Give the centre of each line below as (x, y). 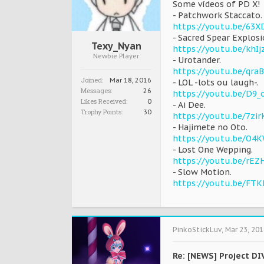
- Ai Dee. (189, 105)
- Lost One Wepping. (213, 150)
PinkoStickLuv (197, 230)
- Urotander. (197, 60)
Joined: (92, 80)
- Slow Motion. (202, 172)
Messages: (96, 90)
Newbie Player (116, 56)
